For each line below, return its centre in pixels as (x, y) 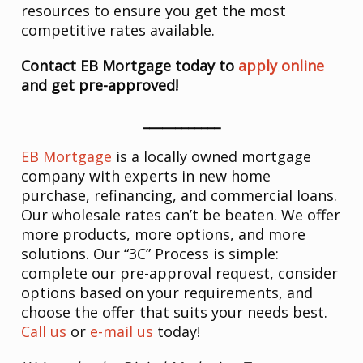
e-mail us (122, 332)
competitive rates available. (118, 30)
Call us (44, 332)
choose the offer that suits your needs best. (175, 312)
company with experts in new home (146, 176)
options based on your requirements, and (167, 293)
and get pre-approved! (104, 85)
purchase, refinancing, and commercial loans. (179, 196)
